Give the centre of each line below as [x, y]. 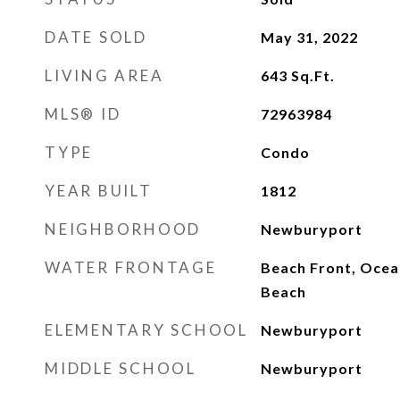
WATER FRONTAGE [131, 267]
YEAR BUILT [99, 191]
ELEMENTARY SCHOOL [146, 330]
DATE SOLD [96, 37]
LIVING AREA [104, 75]
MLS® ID [83, 114]
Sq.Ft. [312, 75]
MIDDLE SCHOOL [121, 368]
